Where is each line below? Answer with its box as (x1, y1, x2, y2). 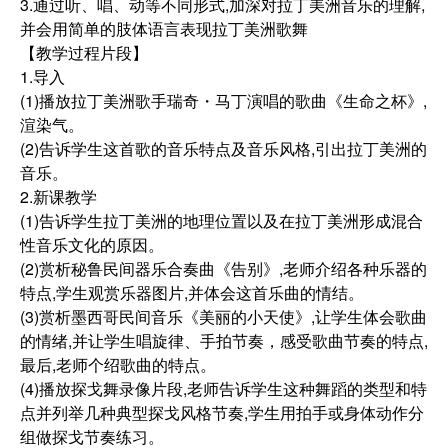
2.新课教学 (20, 185, 97, 208)
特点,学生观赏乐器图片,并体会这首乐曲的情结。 (20, 281, 364, 304)
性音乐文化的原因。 (20, 233, 164, 256)
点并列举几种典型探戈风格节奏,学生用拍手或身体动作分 (20, 401, 424, 424)
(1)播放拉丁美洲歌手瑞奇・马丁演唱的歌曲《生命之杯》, (20, 89, 427, 112)
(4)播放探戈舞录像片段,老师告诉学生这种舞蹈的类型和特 (20, 377, 427, 400)
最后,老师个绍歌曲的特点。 (20, 353, 216, 376)
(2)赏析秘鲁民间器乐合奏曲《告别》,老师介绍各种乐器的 (20, 257, 427, 280)
